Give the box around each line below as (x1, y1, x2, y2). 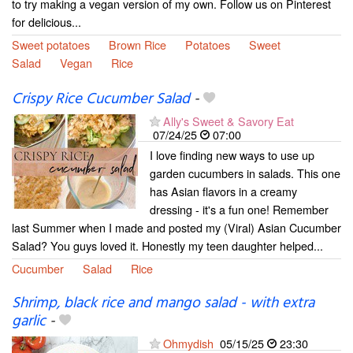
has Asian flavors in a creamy (150, 183, 297, 200)
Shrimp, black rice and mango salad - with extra (12, 292, 314, 316)
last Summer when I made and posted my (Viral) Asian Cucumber (12, 219, 341, 236)
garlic (12, 310, 46, 334)
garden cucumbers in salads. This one (150, 165, 340, 182)
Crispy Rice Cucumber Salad (12, 87, 190, 112)
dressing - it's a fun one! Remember (150, 201, 329, 218)
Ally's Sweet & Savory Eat (163, 113, 294, 130)
